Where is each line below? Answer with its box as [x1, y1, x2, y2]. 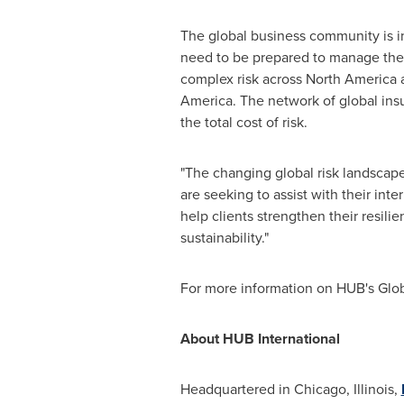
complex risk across [179, 69, 306, 89]
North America [305, 69, 397, 89]
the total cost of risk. [179, 112, 308, 133]
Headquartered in [179, 379, 294, 399]
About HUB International [179, 328, 340, 349]
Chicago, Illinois [293, 379, 394, 399]
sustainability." [179, 227, 269, 248]
